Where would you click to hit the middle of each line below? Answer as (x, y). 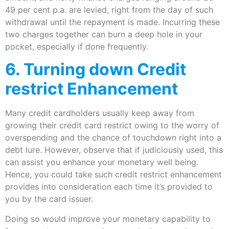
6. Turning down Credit (96, 70)
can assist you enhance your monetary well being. (102, 162)
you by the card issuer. (49, 199)
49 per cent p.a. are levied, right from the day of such (109, 9)
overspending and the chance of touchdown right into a (113, 138)
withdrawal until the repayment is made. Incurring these (112, 22)
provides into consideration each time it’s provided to (109, 187)
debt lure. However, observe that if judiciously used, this (114, 150)
